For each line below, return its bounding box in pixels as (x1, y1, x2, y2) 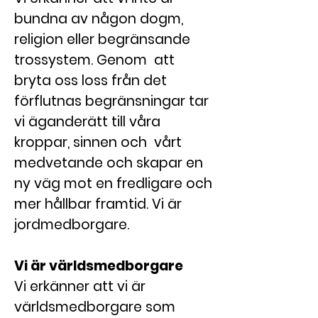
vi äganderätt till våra (14, 112, 160, 131)
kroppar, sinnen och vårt (14, 133, 182, 152)
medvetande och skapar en (14, 153, 203, 172)
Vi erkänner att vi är (14, 277, 146, 296)
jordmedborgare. (14, 215, 133, 234)
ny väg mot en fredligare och (14, 174, 212, 193)
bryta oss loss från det (14, 71, 167, 90)
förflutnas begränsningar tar (14, 92, 209, 111)
